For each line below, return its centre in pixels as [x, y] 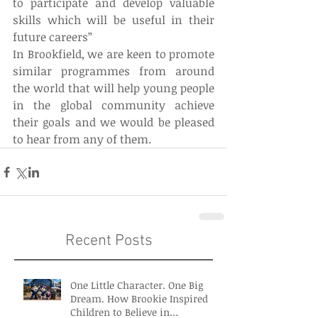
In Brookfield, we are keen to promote [114, 54]
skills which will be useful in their [114, 20]
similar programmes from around [114, 71]
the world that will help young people [114, 88]
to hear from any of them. [82, 139]
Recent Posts [109, 241]
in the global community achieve [114, 105]
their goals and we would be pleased [114, 122]
